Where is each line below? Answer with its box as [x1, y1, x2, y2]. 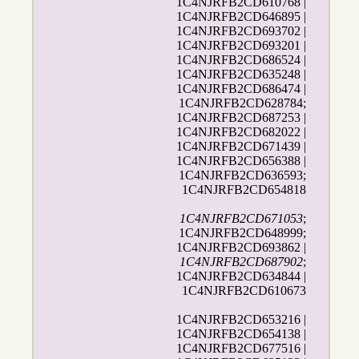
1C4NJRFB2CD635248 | [176, 67, 307, 82]
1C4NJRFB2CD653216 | [176, 313, 307, 327]
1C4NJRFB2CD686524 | [176, 53, 307, 67]
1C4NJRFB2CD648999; [179, 226, 307, 240]
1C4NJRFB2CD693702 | [176, 24, 307, 38]
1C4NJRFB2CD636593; [179, 168, 307, 183]
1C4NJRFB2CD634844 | [176, 269, 307, 284]
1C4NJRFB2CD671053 [179, 212, 304, 226]
